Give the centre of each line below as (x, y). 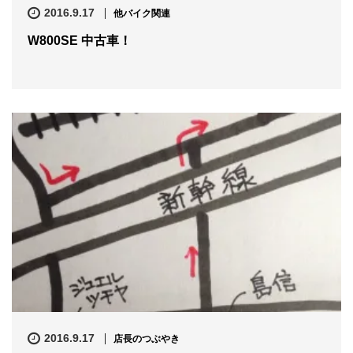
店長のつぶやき (146, 339)
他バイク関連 (141, 13)
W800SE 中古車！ (80, 40)
